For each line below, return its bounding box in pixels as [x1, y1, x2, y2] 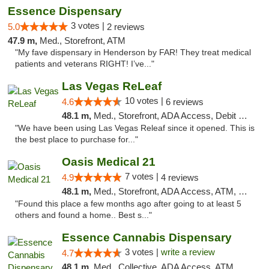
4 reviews [160, 172, 199, 183]
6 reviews [165, 97, 204, 107]
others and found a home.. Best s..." [15, 211, 152, 220]
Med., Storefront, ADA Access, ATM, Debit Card [93, 186, 238, 196]
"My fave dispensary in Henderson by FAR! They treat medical [15, 48, 251, 57]
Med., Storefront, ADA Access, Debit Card [93, 110, 238, 121]
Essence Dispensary [8, 5, 122, 17]
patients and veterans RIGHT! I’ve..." [15, 59, 154, 68]
